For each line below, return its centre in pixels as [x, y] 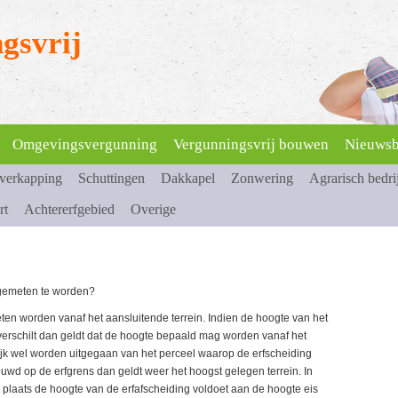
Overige [153, 209]
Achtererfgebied [69, 209]
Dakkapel [188, 178]
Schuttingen [111, 178]
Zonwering [262, 178]
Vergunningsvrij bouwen [251, 144]
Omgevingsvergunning [85, 144]
